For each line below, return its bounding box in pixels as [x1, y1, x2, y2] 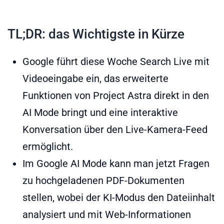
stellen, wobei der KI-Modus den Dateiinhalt [22, 191, 215, 204]
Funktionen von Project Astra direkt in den [22, 89, 209, 102]
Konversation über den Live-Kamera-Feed [22, 123, 207, 136]
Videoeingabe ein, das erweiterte [22, 72, 168, 85]
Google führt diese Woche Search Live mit [22, 55, 209, 68]
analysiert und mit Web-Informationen [22, 208, 191, 221]
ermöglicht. [22, 140, 73, 153]
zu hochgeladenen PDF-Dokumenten [22, 174, 184, 187]
